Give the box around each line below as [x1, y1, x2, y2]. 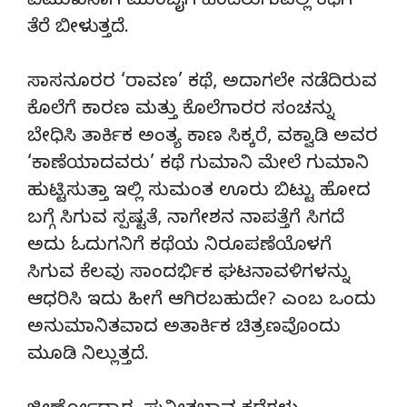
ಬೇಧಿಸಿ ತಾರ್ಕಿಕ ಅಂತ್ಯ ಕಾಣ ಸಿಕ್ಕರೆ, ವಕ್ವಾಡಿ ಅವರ [27, 125, 378, 151]
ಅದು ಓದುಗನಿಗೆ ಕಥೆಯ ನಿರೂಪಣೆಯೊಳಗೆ [27, 234, 332, 260]
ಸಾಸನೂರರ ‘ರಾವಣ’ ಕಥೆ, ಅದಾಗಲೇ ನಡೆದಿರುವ [27, 71, 377, 96]
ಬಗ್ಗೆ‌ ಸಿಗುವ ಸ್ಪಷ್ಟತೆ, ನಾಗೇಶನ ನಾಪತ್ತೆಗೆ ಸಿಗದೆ [27, 207, 344, 233]
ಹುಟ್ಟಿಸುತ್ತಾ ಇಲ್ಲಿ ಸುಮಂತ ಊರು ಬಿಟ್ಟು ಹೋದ [27, 180, 371, 205]
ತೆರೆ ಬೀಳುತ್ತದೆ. [27, 16, 129, 42]
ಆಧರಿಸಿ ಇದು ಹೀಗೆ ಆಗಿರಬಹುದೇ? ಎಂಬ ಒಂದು [27, 289, 376, 314]
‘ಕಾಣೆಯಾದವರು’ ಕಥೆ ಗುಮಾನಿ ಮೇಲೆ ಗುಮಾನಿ [27, 153, 369, 178]
